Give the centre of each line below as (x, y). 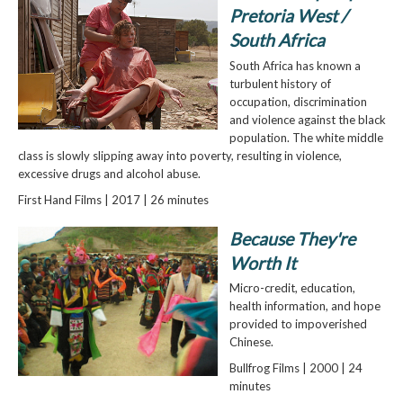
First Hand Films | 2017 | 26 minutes (113, 200)
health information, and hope (304, 306)
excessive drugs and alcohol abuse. (109, 173)
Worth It (262, 263)
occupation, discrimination (298, 101)
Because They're (292, 238)
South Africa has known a (295, 65)
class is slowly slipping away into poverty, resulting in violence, (179, 155)
